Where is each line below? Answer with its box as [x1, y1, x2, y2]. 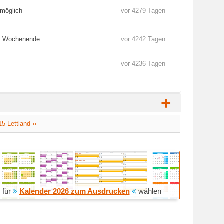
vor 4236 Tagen [121, 60, 166, 67]
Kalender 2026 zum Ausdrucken [19, 187, 130, 195]
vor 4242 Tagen [121, 35, 166, 43]
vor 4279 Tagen [121, 7, 166, 14]
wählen [136, 187, 161, 195]
